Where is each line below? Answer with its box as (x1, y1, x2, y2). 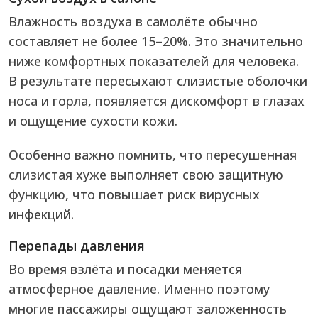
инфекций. (9, 206, 74, 224)
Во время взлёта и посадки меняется (9, 261, 242, 278)
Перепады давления (9, 237, 145, 255)
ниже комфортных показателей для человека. (9, 53, 299, 70)
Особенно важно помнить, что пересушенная (9, 146, 297, 164)
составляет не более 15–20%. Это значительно (9, 33, 303, 50)
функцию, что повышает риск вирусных (9, 186, 260, 204)
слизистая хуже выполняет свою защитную (9, 166, 283, 184)
